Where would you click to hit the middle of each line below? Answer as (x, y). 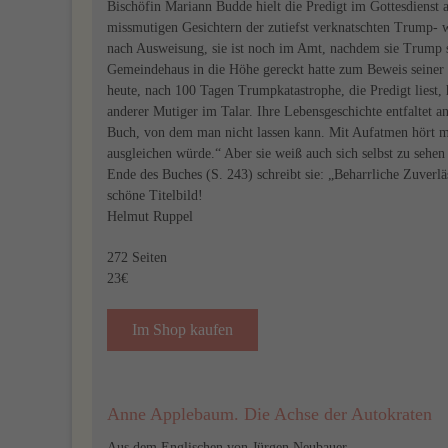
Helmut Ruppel (150, 216)
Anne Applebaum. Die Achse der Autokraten (269, 414)
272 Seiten (137, 257)
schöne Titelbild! (155, 195)
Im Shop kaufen (182, 329)
